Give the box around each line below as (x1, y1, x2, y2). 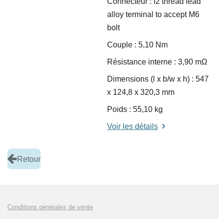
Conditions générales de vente (7, 203, 93, 211)
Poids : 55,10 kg (107, 105, 163, 114)
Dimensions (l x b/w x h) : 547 (107, 75, 209, 84)
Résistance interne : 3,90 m (107, 58, 201, 66)
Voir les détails (107, 122, 158, 131)
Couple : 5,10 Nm (107, 41, 168, 49)
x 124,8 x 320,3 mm (107, 88, 175, 97)
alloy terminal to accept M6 (107, 10, 199, 19)
